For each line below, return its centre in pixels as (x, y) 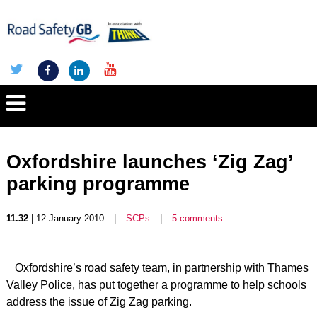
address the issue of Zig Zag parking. (99, 302)
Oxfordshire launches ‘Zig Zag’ (149, 162)
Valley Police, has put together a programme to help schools (156, 285)
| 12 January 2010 (66, 218)
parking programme (98, 184)
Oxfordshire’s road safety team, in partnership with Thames (161, 268)
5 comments (197, 218)
